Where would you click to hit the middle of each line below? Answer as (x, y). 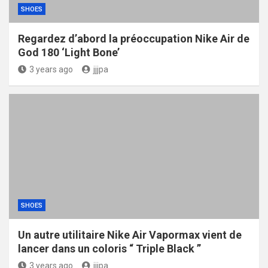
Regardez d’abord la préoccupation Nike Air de (134, 39)
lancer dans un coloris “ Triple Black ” (109, 249)
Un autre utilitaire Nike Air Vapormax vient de (130, 235)
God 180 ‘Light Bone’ (69, 52)
